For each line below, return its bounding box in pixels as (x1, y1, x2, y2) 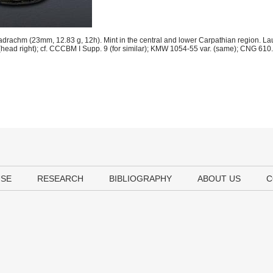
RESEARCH (37, 174, 83, 183)
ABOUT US (197, 174, 241, 183)
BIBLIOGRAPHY (109, 174, 172, 183)
